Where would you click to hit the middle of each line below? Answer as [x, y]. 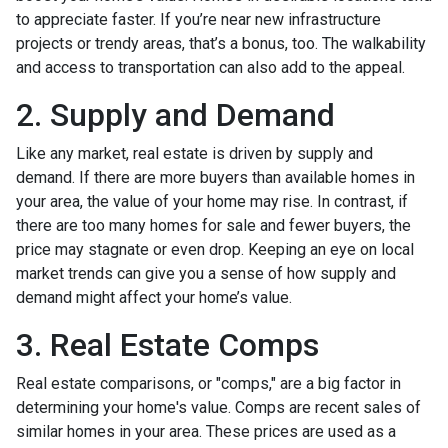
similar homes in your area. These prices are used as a [206, 431]
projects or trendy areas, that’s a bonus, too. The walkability [221, 43]
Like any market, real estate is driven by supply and [194, 153]
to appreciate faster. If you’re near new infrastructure [198, 19]
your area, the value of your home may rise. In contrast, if [212, 201]
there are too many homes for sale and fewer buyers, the [213, 225]
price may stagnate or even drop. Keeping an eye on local [215, 249]
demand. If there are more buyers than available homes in [215, 177]
